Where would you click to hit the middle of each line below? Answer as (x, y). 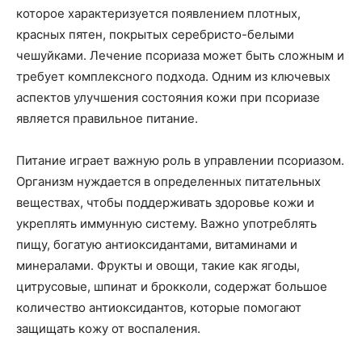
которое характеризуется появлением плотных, (158, 14)
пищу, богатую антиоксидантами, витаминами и (157, 245)
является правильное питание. (107, 119)
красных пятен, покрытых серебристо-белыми (155, 35)
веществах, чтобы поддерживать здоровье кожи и (165, 203)
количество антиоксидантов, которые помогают (159, 308)
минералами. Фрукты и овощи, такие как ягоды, (158, 266)
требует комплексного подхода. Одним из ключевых (173, 77)
